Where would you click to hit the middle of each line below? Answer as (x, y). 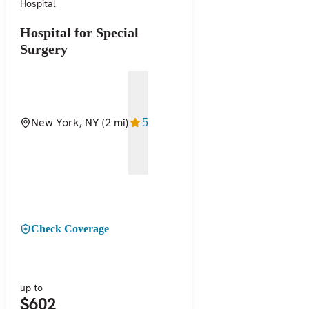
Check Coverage (70, 228)
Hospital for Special (79, 32)
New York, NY (65, 122)
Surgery (44, 49)
